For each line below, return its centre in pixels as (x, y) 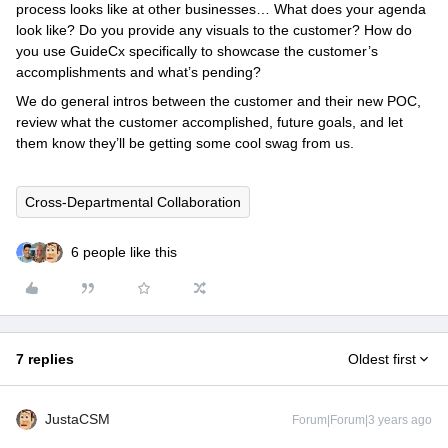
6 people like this (124, 252)
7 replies (45, 359)
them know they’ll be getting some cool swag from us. (187, 143)
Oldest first (382, 359)
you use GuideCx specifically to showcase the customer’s (197, 51)
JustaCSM (77, 419)
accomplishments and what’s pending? (140, 72)
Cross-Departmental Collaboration (133, 202)
